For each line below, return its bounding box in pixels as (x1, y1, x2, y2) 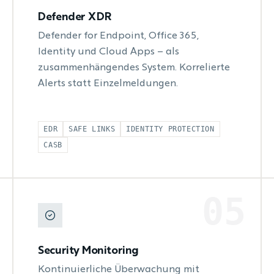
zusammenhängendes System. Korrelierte (38, 63, 231, 73)
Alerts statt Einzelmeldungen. (38, 79, 179, 89)
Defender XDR (38, 12, 111, 23)
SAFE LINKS (68, 125, 116, 133)
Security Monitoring (38, 245, 139, 256)
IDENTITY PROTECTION (126, 125, 215, 133)
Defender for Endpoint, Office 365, (38, 31, 199, 41)
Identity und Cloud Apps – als (38, 47, 180, 57)
